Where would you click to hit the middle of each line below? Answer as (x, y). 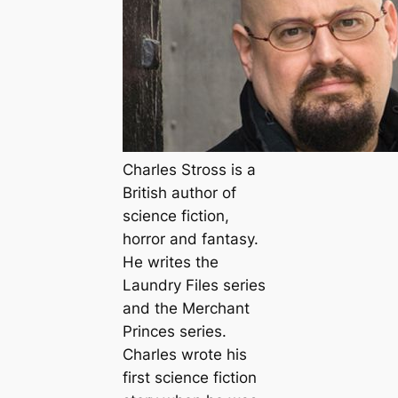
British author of (179, 192)
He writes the (170, 262)
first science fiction (189, 377)
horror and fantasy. (190, 239)
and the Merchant (186, 308)
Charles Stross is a (189, 169)
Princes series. (174, 331)
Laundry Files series (194, 285)
